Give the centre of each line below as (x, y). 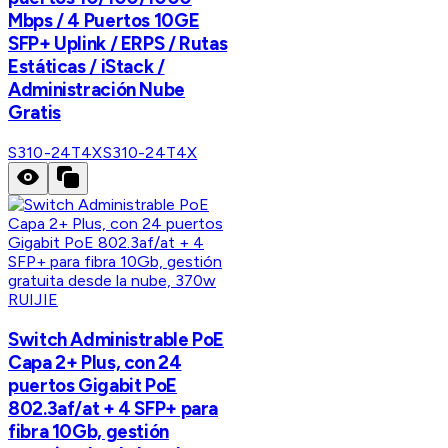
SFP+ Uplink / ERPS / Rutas (118, 44)
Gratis (34, 113)
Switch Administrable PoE (116, 339)
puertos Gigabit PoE (92, 385)
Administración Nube (96, 90)
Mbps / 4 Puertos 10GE (104, 21)
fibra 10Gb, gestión (88, 431)
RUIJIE (33, 300)
